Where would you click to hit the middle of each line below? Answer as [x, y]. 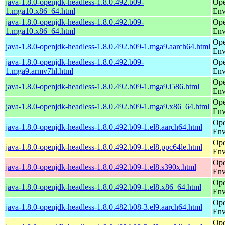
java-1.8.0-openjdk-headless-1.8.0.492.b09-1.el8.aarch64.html [104, 127]
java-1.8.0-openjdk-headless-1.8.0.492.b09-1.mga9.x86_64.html [107, 106]
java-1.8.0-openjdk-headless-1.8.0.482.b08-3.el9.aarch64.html [104, 207]
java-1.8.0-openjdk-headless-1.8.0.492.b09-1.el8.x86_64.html [103, 187]
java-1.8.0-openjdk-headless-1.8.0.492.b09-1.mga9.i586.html [102, 86]
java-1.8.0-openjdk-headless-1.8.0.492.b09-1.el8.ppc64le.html [104, 147]
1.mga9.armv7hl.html [39, 71]
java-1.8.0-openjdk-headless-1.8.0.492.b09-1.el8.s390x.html [101, 167]
